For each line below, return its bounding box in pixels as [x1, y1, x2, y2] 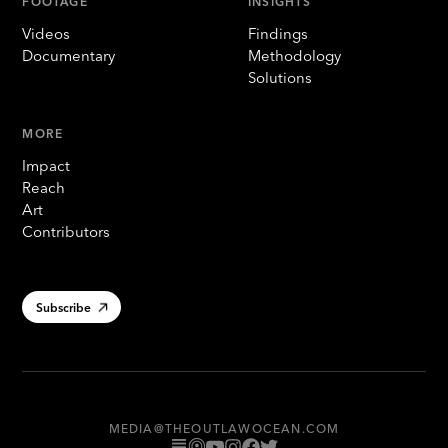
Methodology [248, 46, 341, 65]
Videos [22, 24, 71, 43]
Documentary [22, 46, 116, 65]
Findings [248, 24, 308, 43]
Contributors [22, 222, 111, 241]
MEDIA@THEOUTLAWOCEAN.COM [108, 421, 340, 437]
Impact [22, 156, 71, 175]
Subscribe [35, 299, 94, 315]
